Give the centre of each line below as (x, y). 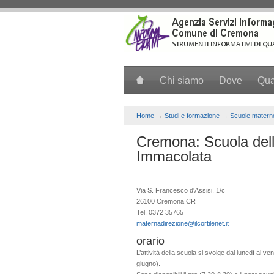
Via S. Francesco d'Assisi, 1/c (181, 190)
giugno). (148, 263)
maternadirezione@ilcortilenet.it (183, 223)
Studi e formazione (192, 116)
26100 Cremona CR (166, 201)
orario (150, 241)
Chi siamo (182, 80)
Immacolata (174, 156)
